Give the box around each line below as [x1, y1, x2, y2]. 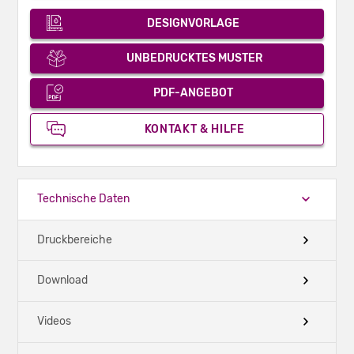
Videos [37, 314, 71, 329]
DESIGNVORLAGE [146, 16, 239, 30]
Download [37, 273, 88, 288]
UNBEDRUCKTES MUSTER [126, 51, 263, 65]
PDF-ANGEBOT [153, 85, 233, 100]
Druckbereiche [37, 232, 112, 247]
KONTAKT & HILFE [144, 122, 245, 136]
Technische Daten [37, 191, 130, 205]
